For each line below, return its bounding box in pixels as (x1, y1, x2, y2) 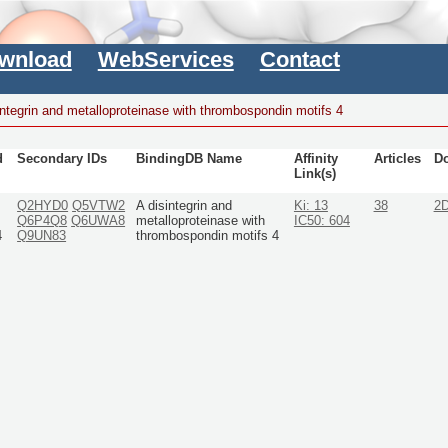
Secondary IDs (17, 152, 108, 167)
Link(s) (293, 167, 336, 182)
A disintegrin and (135, 198, 232, 213)
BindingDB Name (135, 152, 242, 167)
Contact (259, 47, 340, 73)
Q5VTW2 (72, 198, 126, 213)
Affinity (293, 152, 338, 167)
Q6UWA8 (71, 213, 126, 228)
